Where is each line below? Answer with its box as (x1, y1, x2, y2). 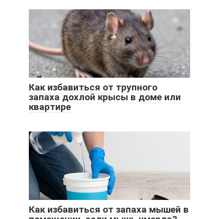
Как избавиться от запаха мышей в (29, 204, 189, 216)
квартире (29, 101, 71, 113)
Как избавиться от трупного (29, 82, 157, 93)
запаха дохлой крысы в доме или (29, 91, 181, 103)
